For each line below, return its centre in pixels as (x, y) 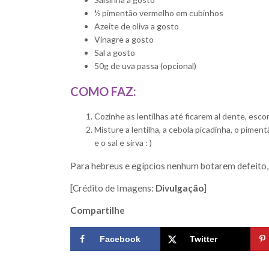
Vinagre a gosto (124, 40)
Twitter (204, 239)
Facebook (120, 239)
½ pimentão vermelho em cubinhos (159, 13)
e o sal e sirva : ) (123, 143)
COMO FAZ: (103, 92)
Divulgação (180, 188)
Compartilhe (98, 210)
